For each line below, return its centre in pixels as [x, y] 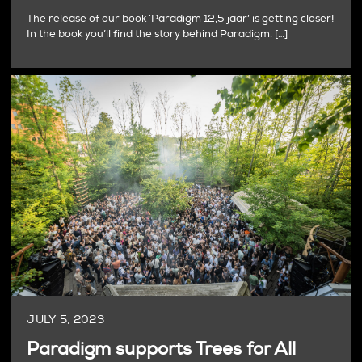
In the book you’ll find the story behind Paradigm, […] [158, 34]
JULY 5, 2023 [66, 319]
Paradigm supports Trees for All [162, 349]
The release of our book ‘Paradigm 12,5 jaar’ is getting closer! [181, 19]
